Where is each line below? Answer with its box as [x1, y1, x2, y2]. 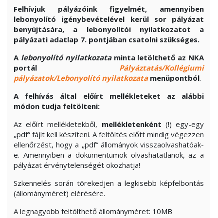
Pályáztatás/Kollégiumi [119, 63, 204, 73]
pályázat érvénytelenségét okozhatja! [14, 160, 140, 170]
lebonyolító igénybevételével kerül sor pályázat [14, 14, 204, 24]
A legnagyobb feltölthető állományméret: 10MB [14, 206, 172, 216]
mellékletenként [101, 119, 162, 129]
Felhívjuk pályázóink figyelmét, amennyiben [14, 4, 204, 14]
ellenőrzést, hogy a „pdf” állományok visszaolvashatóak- [14, 140, 204, 149]
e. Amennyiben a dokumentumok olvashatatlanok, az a [14, 150, 204, 160]
